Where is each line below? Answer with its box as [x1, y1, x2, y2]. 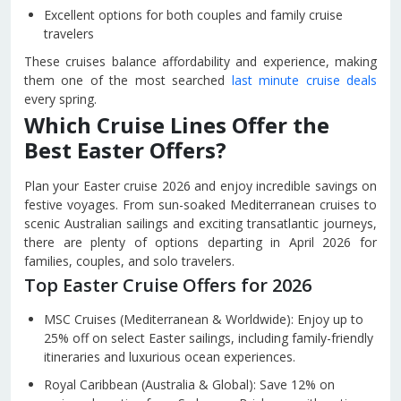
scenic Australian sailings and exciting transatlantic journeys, [24, 215, 377, 232]
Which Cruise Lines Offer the [24, 110, 329, 140]
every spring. [24, 90, 97, 107]
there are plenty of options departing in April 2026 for [24, 234, 377, 251]
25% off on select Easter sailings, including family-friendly [44, 329, 373, 346]
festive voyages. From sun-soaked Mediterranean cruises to [24, 196, 377, 213]
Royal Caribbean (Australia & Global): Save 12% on [44, 376, 335, 393]
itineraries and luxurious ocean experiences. [44, 348, 295, 365]
